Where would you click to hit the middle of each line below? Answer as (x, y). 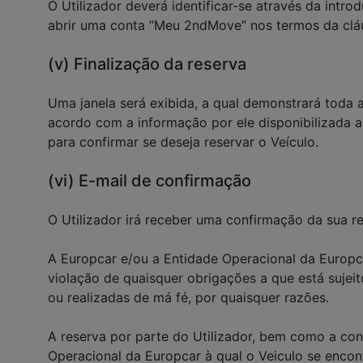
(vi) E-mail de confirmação (149, 181)
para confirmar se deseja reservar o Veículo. (183, 142)
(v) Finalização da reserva (147, 64)
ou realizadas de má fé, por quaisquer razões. (188, 297)
